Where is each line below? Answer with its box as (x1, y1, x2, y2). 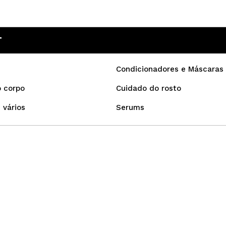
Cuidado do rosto (116, 84, 181, 93)
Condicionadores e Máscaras (116, 65, 223, 74)
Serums (116, 103, 144, 112)
